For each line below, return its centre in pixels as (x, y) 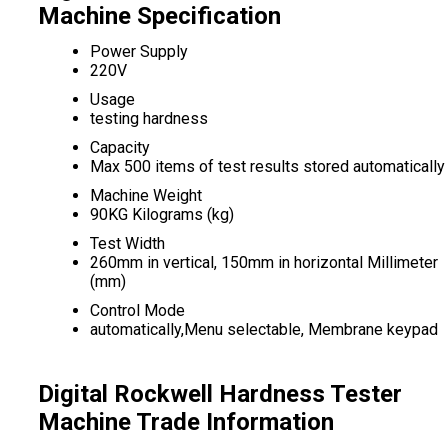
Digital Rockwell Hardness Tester (219, 394)
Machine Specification (159, 16)
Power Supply (138, 51)
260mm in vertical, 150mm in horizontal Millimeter (263, 262)
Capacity (119, 147)
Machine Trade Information (185, 422)
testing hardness (148, 118)
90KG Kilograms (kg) (161, 214)
